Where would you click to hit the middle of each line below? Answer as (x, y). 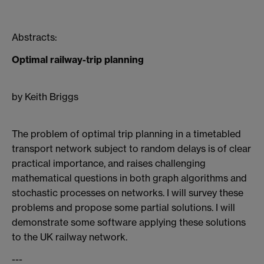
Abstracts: (34, 37)
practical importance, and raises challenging (109, 163)
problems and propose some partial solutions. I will (123, 207)
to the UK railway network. (70, 237)
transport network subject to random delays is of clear (131, 148)
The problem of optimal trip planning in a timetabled (126, 133)
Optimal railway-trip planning (78, 60)
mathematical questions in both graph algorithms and (129, 178)
